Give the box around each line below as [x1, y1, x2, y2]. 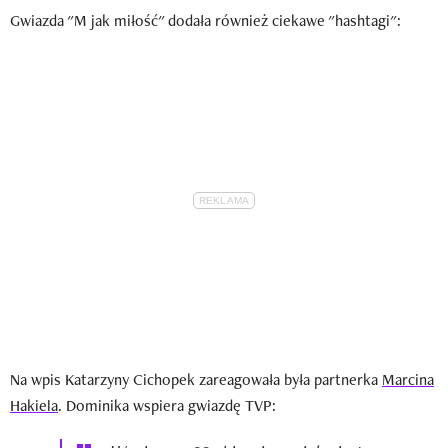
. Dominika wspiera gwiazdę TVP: [58, 395, 276, 417]
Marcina [382, 369, 434, 391]
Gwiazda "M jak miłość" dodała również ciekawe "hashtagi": [10, 10, 401, 32]
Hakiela [10, 395, 58, 417]
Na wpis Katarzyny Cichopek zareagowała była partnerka [10, 369, 382, 391]
